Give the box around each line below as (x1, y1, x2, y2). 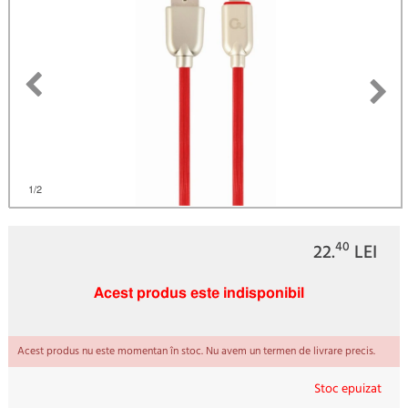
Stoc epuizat (314, 378, 382, 400)
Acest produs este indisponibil (94, 286, 305, 301)
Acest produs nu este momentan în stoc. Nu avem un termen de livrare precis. (16, 342, 375, 361)
